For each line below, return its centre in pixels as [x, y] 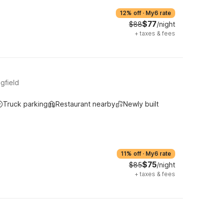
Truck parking [25, 104]
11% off [131, 154]
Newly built [141, 104]
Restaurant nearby [85, 104]
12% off [130, 13]
